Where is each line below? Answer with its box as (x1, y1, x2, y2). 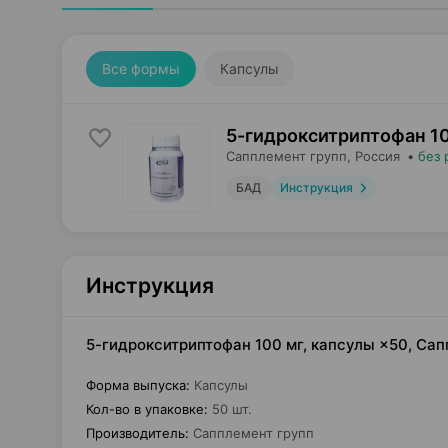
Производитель (86, 425, 185, 441)
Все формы (102, 60, 180, 77)
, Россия (347, 148, 400, 164)
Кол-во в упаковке (86, 401, 204, 417)
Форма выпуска (86, 377, 186, 393)
